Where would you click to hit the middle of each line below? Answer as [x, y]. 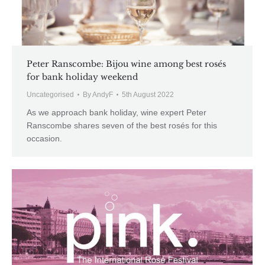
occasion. [44, 139]
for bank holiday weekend [82, 77]
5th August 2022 [148, 95]
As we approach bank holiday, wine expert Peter [117, 113]
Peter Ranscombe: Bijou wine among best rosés [126, 64]
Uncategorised [50, 95]
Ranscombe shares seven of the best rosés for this [122, 126]
